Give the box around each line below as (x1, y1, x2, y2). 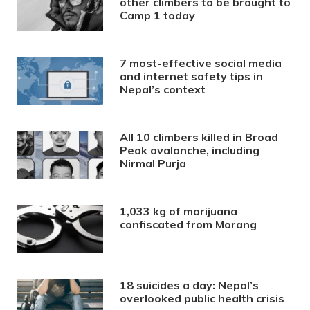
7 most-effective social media (120, 56, 282, 71)
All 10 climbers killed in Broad (120, 130, 279, 145)
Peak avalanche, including (120, 143, 260, 158)
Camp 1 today (120, 8, 196, 23)
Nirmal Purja (120, 156, 187, 171)
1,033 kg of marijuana (120, 204, 238, 219)
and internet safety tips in (120, 69, 264, 84)
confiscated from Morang (120, 217, 257, 232)
